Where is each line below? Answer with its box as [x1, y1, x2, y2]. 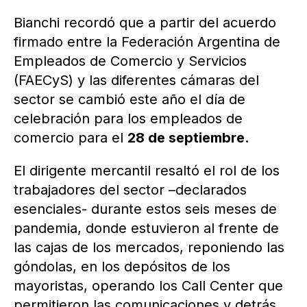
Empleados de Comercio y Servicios [14, 52, 247, 69]
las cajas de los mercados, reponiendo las [14, 238, 284, 256]
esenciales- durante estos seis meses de [14, 200, 277, 217]
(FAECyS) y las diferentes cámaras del [14, 71, 259, 88]
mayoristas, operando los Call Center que [14, 277, 283, 294]
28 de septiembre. [127, 129, 249, 146]
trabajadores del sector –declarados [14, 181, 247, 198]
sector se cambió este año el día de [14, 90, 245, 108]
